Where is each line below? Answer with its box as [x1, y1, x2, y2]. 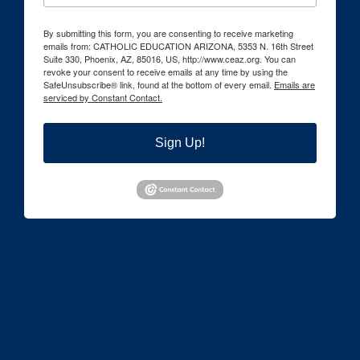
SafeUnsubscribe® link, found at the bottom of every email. [43, 78, 274, 92]
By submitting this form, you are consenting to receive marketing [43, 27, 293, 40]
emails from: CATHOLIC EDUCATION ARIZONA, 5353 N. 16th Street [43, 39, 313, 53]
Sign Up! [155, 136, 205, 150]
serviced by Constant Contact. [43, 91, 162, 104]
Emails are [274, 78, 315, 92]
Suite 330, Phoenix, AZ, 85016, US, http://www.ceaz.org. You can [43, 52, 296, 66]
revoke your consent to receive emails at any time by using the [43, 65, 288, 79]
